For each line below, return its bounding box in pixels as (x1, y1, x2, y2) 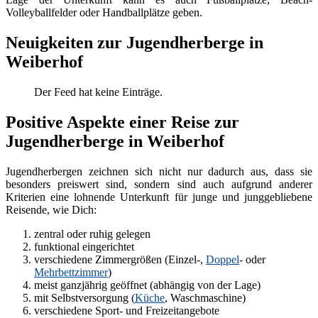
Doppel (206, 253, 239, 265)
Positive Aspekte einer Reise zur (6, 112, 239, 131)
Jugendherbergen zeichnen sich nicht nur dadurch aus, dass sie (6, 165, 312, 177)
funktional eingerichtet (34, 240, 134, 253)
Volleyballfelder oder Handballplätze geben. (6, 6, 202, 19)
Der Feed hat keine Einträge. (34, 85, 163, 98)
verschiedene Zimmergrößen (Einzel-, (34, 253, 206, 265)
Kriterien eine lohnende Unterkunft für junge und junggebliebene (6, 190, 312, 203)
